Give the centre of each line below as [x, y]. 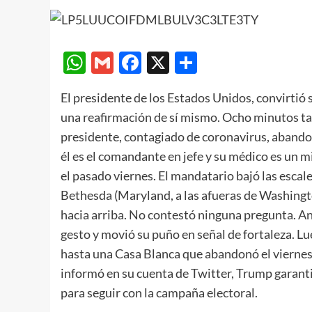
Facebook [189, 62]
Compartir [248, 62]
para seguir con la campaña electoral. [159, 292]
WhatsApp [138, 62]
